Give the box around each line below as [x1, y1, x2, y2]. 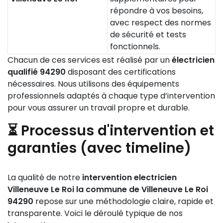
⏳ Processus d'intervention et [7, 121, 214, 140]
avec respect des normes [110, 17, 211, 28]
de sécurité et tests [110, 29, 186, 40]
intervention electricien [82, 172, 177, 183]
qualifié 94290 [7, 66, 66, 78]
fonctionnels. [110, 41, 160, 52]
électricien [172, 54, 215, 66]
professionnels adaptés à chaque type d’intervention [7, 90, 215, 102]
